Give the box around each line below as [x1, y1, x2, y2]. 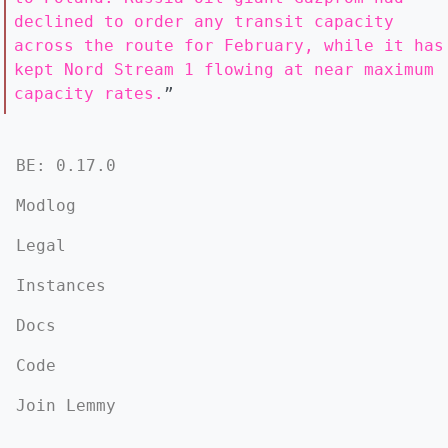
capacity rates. [14, 84, 164, 103]
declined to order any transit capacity [14, 12, 394, 31]
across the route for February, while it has [14, 36, 444, 55]
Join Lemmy [16, 396, 116, 415]
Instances [16, 276, 106, 295]
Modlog [16, 196, 76, 215]
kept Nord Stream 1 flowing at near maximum [14, 60, 434, 79]
